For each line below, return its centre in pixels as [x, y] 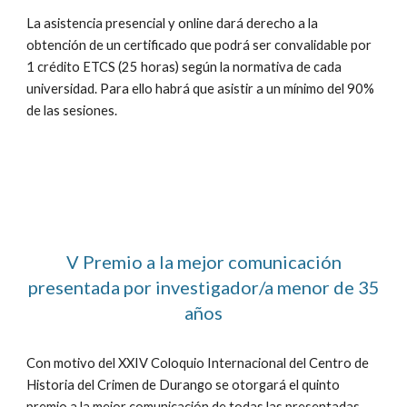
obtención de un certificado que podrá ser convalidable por [199, 45]
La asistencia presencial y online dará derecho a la [173, 23]
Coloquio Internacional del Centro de [259, 363]
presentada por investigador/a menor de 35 [203, 287]
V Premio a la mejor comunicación [203, 262]
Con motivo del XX [81, 363]
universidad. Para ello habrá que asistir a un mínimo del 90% [201, 89]
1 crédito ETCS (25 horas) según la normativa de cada [184, 67]
